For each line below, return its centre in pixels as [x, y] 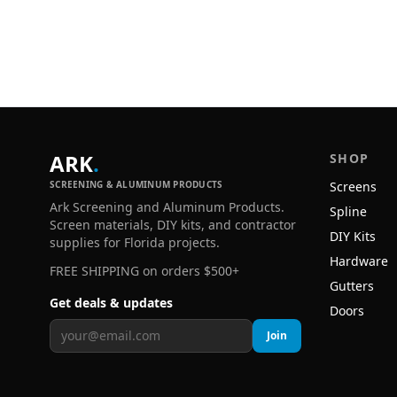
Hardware [359, 261]
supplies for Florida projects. [135, 243]
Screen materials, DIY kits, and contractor [173, 225]
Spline [348, 212]
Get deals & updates [111, 303]
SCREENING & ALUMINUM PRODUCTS [136, 185]
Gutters [352, 286]
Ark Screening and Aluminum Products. [167, 207]
